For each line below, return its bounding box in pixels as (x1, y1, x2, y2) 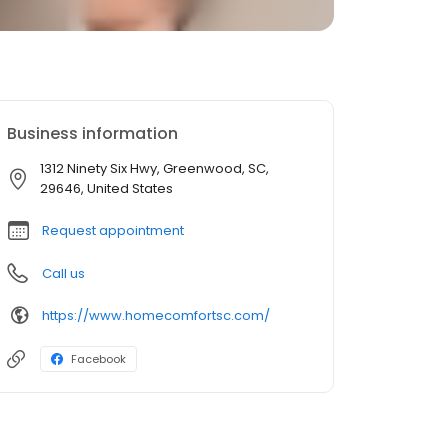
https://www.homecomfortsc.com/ (42, 305, 270, 325)
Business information (7, 122, 178, 145)
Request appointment (42, 221, 184, 240)
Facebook (71, 351, 126, 367)
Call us (42, 264, 85, 283)
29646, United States (40, 179, 173, 198)
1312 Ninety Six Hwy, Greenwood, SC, (40, 159, 269, 178)
